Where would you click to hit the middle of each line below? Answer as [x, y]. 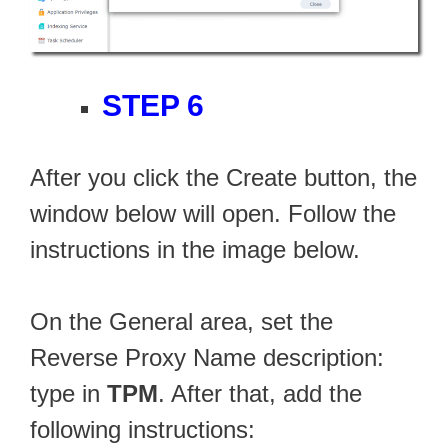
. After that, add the [260, 394]
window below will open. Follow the [213, 214]
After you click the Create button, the [223, 178]
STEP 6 [153, 106]
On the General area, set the [181, 322]
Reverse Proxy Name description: [207, 358]
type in [68, 394]
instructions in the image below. [195, 250]
